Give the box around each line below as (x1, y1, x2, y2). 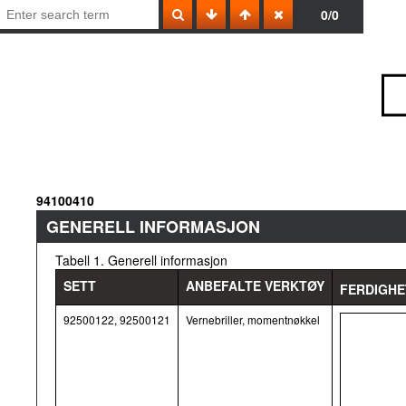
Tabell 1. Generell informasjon (55, 251, 227, 269)
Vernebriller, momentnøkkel (186, 312, 320, 327)
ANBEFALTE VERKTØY (186, 276, 324, 295)
